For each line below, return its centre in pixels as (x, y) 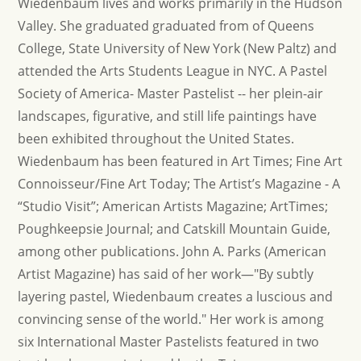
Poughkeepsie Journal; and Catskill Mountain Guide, (174, 229)
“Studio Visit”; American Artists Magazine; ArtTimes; (173, 206)
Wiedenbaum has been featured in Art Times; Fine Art (180, 161)
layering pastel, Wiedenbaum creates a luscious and (176, 297)
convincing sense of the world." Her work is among (171, 319)
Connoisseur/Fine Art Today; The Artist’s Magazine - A (179, 184)
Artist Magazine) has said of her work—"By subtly (166, 274)
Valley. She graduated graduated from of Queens (166, 26)
